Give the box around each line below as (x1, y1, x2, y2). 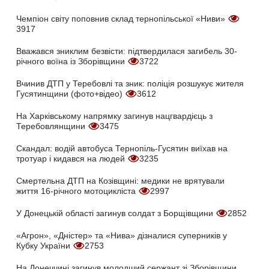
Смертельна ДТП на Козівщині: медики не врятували (16, 176, 225, 186)
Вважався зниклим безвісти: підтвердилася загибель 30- (16, 46, 237, 56)
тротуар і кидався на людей (16, 154, 127, 164)
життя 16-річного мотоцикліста (16, 186, 138, 196)
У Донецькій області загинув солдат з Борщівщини (16, 208, 216, 219)
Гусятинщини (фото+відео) (16, 89, 125, 99)
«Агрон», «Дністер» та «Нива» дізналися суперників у (16, 231, 227, 241)
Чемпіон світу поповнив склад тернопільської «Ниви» (16, 14, 228, 24)
